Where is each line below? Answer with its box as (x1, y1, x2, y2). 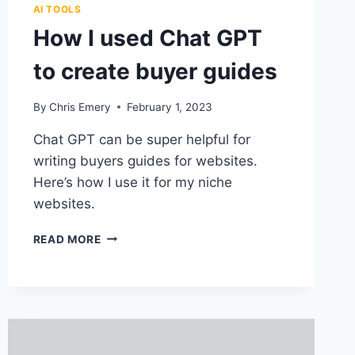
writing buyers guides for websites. (32, 152, 258, 169)
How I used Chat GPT (32, 25, 262, 52)
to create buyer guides (32, 58, 277, 86)
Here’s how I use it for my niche (32, 174, 232, 190)
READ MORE (32, 232, 101, 246)
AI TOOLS (32, 3, 82, 16)
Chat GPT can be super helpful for (32, 131, 250, 147)
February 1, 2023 (126, 100, 212, 113)
